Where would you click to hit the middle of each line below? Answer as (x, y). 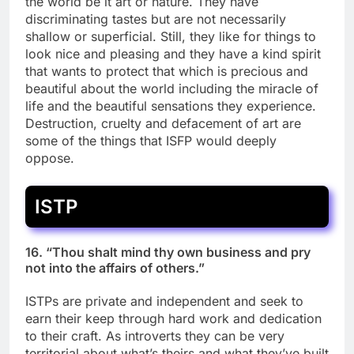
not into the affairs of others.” (115, 268)
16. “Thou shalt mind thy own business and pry (168, 252)
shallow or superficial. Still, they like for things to (171, 36)
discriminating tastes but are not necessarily (156, 19)
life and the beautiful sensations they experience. (171, 105)
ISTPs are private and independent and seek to (164, 301)
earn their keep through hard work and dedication (173, 319)
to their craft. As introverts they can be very (155, 336)
